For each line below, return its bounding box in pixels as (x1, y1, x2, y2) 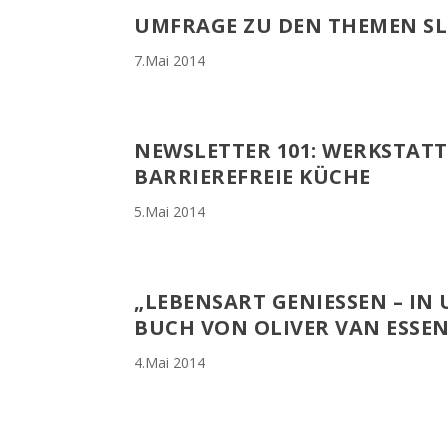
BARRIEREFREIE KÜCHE (134, 163, 371, 191)
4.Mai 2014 (134, 353, 206, 373)
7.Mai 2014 (134, 51, 206, 71)
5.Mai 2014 (134, 202, 206, 222)
